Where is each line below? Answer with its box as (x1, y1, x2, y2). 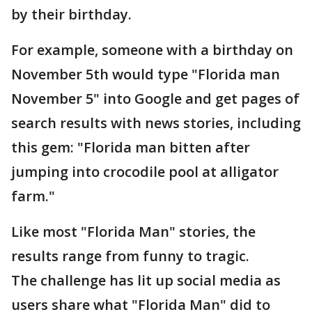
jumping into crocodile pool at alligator (11, 162, 279, 182)
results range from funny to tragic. (11, 247, 249, 266)
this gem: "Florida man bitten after (11, 138, 250, 157)
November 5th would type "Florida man (11, 65, 280, 84)
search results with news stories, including (11, 114, 301, 133)
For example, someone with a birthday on (11, 40, 293, 60)
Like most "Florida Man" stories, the (11, 222, 256, 242)
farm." (11, 187, 55, 206)
